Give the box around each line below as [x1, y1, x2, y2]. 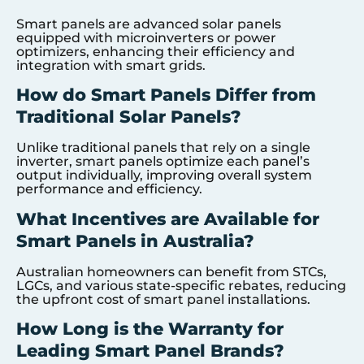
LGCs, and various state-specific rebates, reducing [16, 277, 346, 293]
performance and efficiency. [16, 181, 202, 197]
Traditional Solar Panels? [16, 106, 241, 128]
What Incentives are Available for [16, 208, 319, 229]
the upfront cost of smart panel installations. [16, 291, 310, 307]
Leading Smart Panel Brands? [16, 340, 284, 362]
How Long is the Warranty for [16, 318, 284, 340]
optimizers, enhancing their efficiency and [16, 44, 295, 60]
